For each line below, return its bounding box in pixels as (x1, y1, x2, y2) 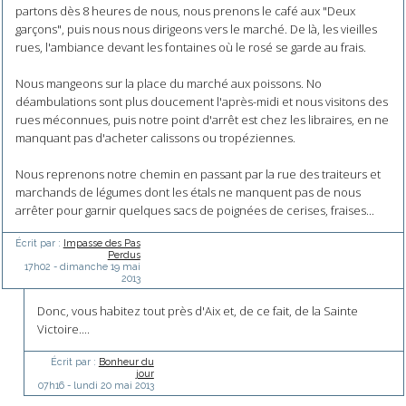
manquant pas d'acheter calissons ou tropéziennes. (14, 130, 295, 147)
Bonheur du (98, 355, 154, 367)
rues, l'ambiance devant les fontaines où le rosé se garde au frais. (14, 39, 366, 56)
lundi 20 (72, 379, 111, 391)
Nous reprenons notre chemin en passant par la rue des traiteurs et (14, 166, 381, 183)
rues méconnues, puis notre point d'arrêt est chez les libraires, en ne (14, 111, 389, 129)
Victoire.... (37, 320, 91, 337)
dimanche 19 (59, 260, 120, 272)
